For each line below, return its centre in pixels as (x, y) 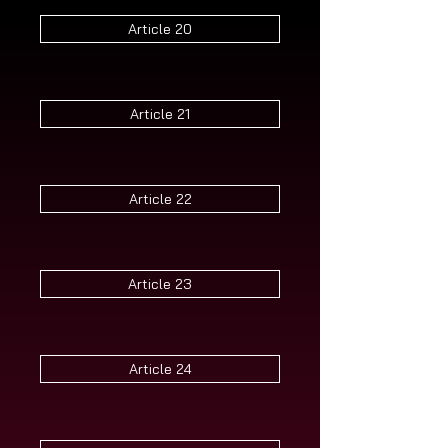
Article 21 (160, 114)
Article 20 (160, 29)
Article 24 (160, 369)
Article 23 (160, 284)
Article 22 (160, 199)
